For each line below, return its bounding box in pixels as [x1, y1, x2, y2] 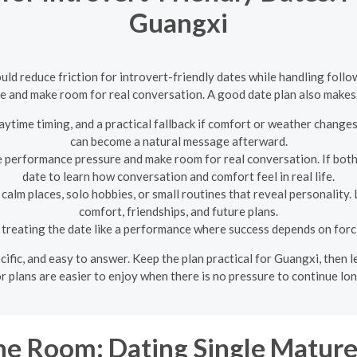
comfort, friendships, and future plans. [79, 204, 278, 218]
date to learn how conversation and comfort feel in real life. [22, 169, 335, 183]
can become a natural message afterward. [69, 134, 288, 148]
